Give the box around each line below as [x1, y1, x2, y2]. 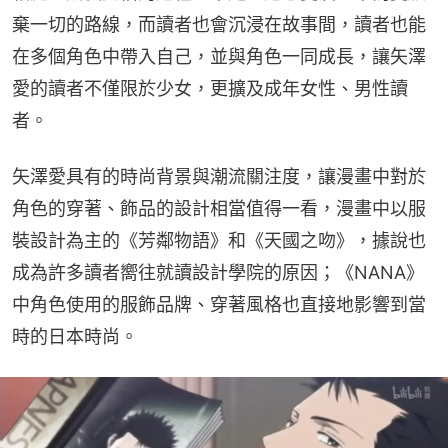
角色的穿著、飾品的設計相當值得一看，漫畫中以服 [12, 198, 426, 220]
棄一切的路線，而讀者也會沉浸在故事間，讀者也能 [12, 14, 426, 36]
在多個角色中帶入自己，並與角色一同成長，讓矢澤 [12, 46, 426, 68]
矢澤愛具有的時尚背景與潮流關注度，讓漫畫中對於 [12, 166, 426, 188]
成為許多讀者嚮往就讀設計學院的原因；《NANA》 [12, 262, 424, 284]
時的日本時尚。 [12, 326, 138, 348]
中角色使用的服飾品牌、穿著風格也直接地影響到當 [12, 294, 426, 316]
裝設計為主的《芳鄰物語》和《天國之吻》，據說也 [12, 230, 426, 252]
